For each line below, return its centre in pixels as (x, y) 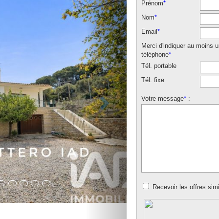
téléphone (155, 55)
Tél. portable (159, 66)
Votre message (163, 99)
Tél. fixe (153, 80)
